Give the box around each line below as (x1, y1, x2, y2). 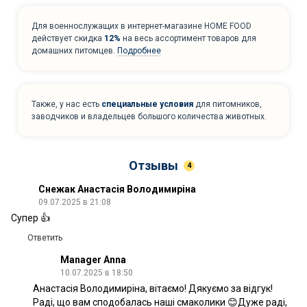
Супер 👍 (11, 212, 50, 223)
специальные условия (101, 99, 193, 109)
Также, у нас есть (32, 99, 101, 109)
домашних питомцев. (32, 45, 117, 56)
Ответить (27, 233, 62, 243)
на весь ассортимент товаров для (121, 33, 256, 43)
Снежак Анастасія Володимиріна (38, 183, 196, 195)
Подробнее (117, 45, 161, 56)
